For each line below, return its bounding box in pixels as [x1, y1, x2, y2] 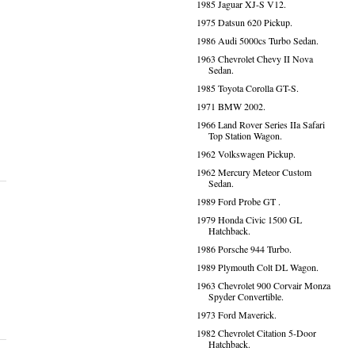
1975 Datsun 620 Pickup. [196, 16, 292, 29]
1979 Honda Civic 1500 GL [196, 213, 302, 226]
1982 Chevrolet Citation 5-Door [196, 326, 316, 339]
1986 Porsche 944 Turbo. [196, 242, 292, 255]
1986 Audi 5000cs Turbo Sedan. [196, 34, 319, 47]
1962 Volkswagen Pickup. [196, 147, 296, 160]
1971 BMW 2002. [196, 100, 265, 113]
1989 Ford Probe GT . [196, 195, 281, 208]
